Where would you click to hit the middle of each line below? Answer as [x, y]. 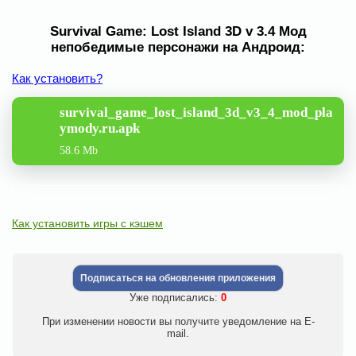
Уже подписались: [175, 297]
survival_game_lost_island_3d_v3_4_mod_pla [196, 112]
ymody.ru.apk [100, 128]
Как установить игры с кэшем [87, 223]
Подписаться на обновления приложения [178, 278]
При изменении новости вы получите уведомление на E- [178, 321]
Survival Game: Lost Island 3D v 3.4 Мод [178, 31]
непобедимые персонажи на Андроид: [178, 47]
